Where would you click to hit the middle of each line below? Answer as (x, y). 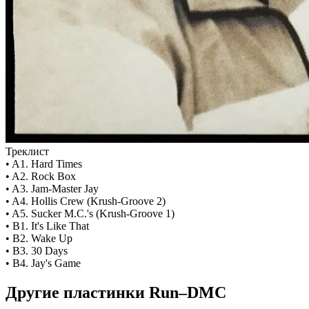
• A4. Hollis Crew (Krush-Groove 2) (86, 201)
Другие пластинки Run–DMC (116, 293)
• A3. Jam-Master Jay (52, 189)
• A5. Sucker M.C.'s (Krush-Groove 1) (90, 214)
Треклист (27, 152)
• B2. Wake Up (39, 239)
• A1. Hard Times (44, 164)
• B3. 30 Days (37, 251)
